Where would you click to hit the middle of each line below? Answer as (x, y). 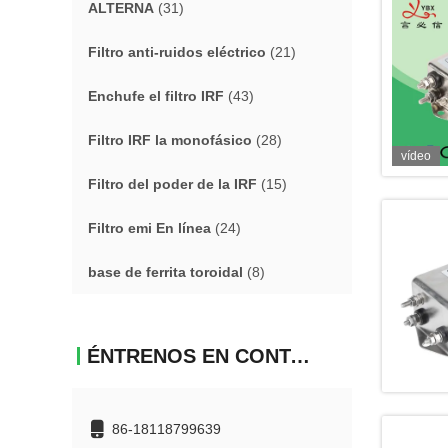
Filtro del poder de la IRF (172, 184)
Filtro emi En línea (149, 228)
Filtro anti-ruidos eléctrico (177, 52)
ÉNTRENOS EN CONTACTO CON (300, 356)
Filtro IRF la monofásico (170, 140)
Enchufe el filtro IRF (156, 96)
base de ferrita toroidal (165, 272)
